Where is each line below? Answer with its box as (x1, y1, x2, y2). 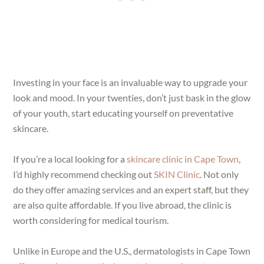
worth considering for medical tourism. (13, 214, 169, 226)
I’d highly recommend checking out (13, 169, 154, 180)
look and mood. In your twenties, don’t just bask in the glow (13, 92, 251, 104)
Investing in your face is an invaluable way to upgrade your (13, 77, 248, 88)
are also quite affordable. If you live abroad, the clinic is (13, 199, 232, 211)
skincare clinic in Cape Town (127, 153, 239, 165)
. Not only (200, 169, 239, 180)
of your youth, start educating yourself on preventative (13, 107, 234, 119)
